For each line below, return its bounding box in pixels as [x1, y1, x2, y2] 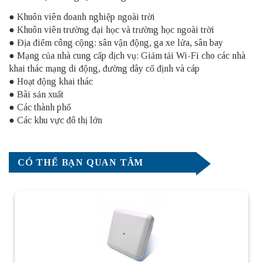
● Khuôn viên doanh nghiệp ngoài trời [9, 11, 155, 22]
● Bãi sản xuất [9, 89, 63, 99]
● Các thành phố [9, 102, 71, 112]
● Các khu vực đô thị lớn [9, 114, 102, 125]
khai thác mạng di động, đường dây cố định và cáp [9, 63, 200, 73]
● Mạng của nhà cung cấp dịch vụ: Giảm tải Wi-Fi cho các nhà [9, 50, 245, 60]
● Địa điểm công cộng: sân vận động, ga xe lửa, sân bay [9, 37, 223, 48]
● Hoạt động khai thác [9, 76, 93, 86]
